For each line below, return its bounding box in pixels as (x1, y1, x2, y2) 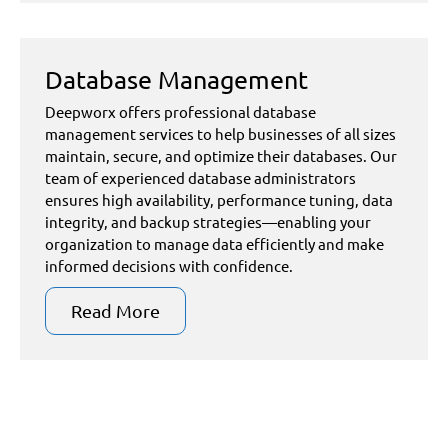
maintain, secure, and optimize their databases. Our (45, 146, 397, 165)
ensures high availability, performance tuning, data (45, 190, 393, 209)
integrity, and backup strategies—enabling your (45, 212, 371, 231)
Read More (71, 300, 160, 321)
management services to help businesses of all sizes (45, 124, 396, 143)
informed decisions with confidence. (45, 256, 293, 275)
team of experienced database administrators (45, 168, 356, 187)
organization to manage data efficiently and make (45, 234, 384, 253)
